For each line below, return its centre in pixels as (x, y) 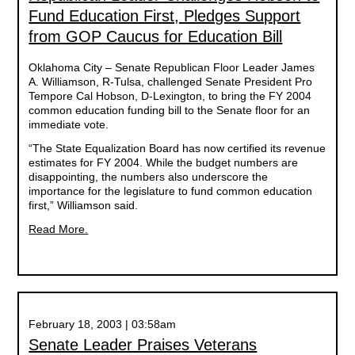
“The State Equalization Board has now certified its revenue (177, 148)
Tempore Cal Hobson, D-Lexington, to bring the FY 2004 (170, 96)
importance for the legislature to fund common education (171, 191)
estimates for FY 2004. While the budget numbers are (164, 162)
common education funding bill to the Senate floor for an (170, 110)
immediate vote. (69, 124)
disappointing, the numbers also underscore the (149, 177)
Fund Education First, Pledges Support (165, 16)
